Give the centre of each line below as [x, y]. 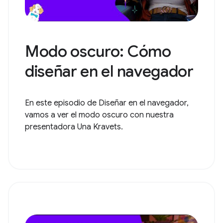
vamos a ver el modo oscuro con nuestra [99, 115]
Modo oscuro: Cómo [98, 51]
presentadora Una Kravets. [74, 127]
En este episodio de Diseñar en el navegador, [107, 103]
